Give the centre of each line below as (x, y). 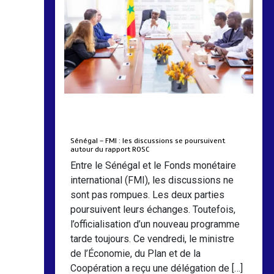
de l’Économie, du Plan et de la (136, 254)
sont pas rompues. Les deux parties (148, 195)
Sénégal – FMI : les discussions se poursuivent (148, 141)
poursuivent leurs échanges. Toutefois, (153, 210)
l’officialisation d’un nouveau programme (155, 224)
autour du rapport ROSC (110, 150)
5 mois (179, 125)
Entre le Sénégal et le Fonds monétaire (154, 166)
